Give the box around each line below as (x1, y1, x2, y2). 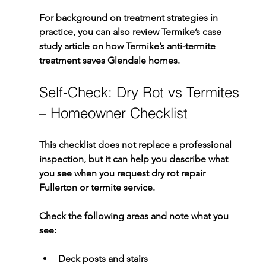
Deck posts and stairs (58, 253, 148, 265)
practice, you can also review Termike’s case (39, 26, 224, 38)
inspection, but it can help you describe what (39, 153, 230, 165)
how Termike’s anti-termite (105, 40, 218, 52)
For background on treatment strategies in (39, 12, 220, 24)
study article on (39, 40, 106, 52)
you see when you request (39, 167, 151, 179)
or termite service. (77, 182, 155, 194)
